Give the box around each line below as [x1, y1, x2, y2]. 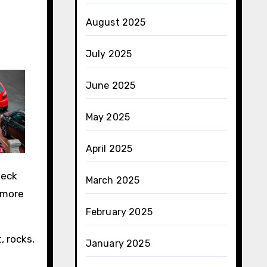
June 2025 [85, 80, 136, 91]
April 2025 [85, 143, 133, 154]
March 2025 [85, 175, 140, 186]
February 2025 [85, 206, 153, 218]
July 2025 [85, 48, 132, 60]
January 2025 [85, 238, 150, 249]
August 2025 [85, 17, 146, 28]
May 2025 [85, 111, 131, 123]
